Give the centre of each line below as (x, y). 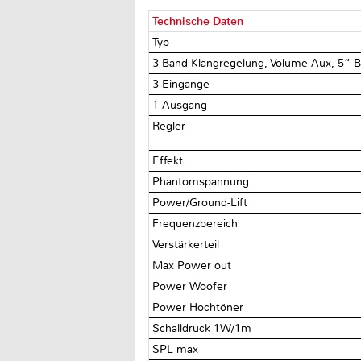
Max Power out (194, 265)
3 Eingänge (183, 84)
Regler (171, 126)
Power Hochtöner (200, 307)
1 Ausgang (182, 105)
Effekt (170, 160)
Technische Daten (198, 21)
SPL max (177, 349)
